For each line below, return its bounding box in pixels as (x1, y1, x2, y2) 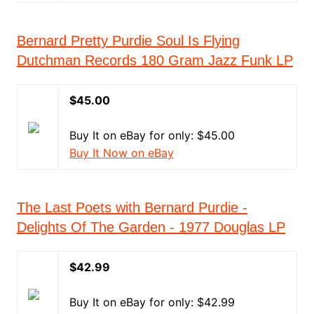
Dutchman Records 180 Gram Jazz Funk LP (16, 53, 293, 68)
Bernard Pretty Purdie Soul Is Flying (16, 33, 240, 48)
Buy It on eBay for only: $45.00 (69, 128, 235, 142)
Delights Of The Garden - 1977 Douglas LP (16, 219, 285, 235)
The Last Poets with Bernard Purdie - (16, 200, 247, 215)
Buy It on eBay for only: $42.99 (69, 295, 235, 309)
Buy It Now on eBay (69, 146, 174, 160)
